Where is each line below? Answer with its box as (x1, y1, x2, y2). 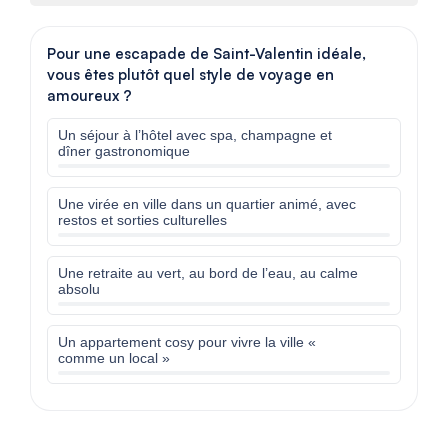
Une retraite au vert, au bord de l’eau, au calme (58, 265, 358, 281)
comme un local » (58, 350, 170, 366)
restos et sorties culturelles (58, 212, 227, 228)
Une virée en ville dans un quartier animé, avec (58, 196, 356, 212)
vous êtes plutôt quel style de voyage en (47, 65, 334, 84)
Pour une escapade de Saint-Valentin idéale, (47, 44, 366, 63)
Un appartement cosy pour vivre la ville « (58, 334, 316, 350)
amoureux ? (47, 86, 132, 105)
